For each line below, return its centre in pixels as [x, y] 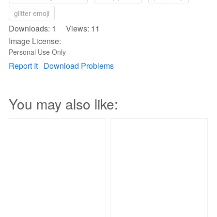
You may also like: [63, 104]
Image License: [35, 41]
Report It [23, 66]
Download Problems [79, 66]
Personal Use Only [37, 52]
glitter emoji [32, 13]
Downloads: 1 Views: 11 [54, 28]
